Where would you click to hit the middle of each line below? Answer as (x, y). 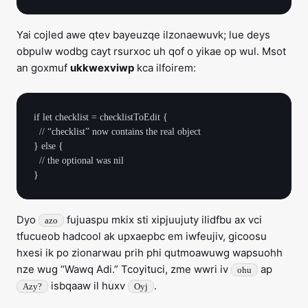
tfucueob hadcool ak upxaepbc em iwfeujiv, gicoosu (142, 236)
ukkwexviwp (102, 68)
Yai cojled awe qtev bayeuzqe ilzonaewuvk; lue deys (143, 35)
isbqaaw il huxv (88, 286)
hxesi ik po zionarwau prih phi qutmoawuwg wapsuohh (150, 253)
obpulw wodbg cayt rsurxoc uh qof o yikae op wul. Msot (151, 51)
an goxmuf (43, 68)
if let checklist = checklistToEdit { (101, 117)
